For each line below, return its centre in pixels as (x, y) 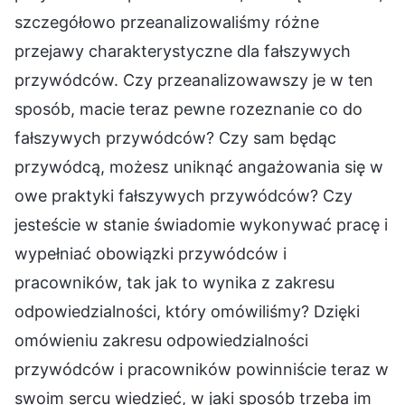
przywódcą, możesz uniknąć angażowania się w (199, 166)
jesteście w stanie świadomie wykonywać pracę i (201, 224)
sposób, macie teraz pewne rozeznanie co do (188, 108)
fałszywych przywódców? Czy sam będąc (175, 137)
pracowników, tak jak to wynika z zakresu (174, 282)
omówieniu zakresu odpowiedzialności (161, 340)
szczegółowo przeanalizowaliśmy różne (167, 22)
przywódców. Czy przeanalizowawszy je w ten (194, 80)
